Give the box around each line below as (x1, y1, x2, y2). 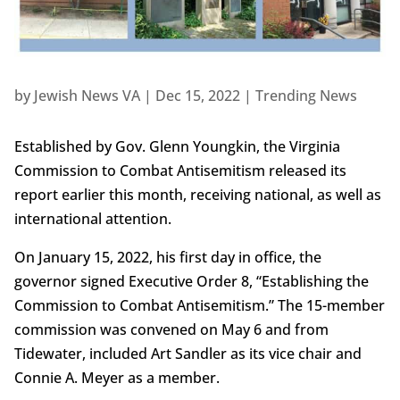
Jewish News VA (33, 85, 140, 105)
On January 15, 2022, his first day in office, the (13, 246, 321, 267)
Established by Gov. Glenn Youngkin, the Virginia (13, 136, 340, 156)
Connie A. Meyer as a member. (13, 367, 220, 387)
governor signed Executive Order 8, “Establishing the (13, 271, 369, 291)
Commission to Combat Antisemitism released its (13, 160, 346, 180)
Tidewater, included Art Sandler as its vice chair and (13, 343, 362, 363)
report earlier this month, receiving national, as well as (13, 184, 381, 204)
